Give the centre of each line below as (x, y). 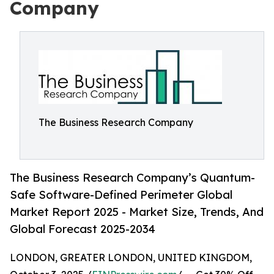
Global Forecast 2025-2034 (83, 229)
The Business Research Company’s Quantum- (132, 178)
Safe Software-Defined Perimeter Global (121, 195)
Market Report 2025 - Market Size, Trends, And (137, 212)
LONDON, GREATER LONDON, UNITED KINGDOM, (131, 258)
